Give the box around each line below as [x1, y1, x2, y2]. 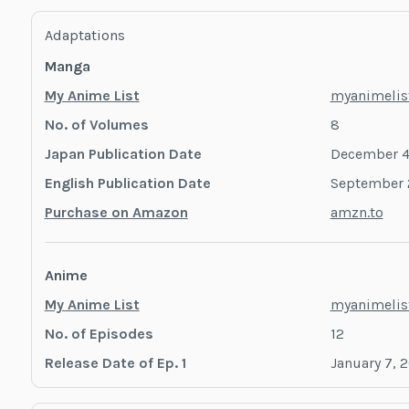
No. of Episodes [44, 325, 153, 343]
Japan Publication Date [44, 145, 202, 163]
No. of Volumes [44, 116, 149, 134]
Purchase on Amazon [44, 204, 188, 222]
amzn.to [330, 204, 383, 222]
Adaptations [44, 26, 125, 45]
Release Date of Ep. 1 [44, 354, 186, 372]
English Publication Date [44, 174, 211, 193]
